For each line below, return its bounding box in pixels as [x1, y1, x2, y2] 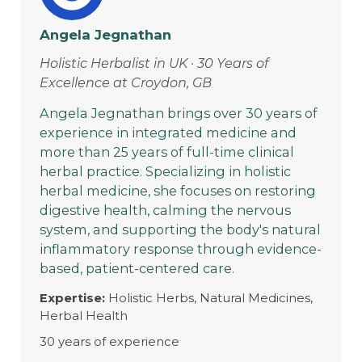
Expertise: [40, 290, 106, 305]
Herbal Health [40, 308, 128, 323]
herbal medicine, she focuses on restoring [40, 182, 317, 199]
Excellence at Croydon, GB [40, 74, 213, 90]
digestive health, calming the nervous [40, 201, 292, 218]
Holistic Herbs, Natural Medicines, [105, 290, 314, 305]
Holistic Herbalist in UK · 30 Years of [40, 54, 269, 71]
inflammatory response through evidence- [40, 240, 322, 257]
